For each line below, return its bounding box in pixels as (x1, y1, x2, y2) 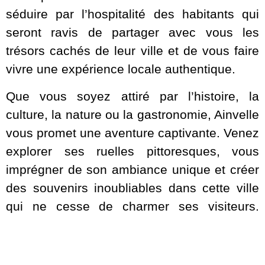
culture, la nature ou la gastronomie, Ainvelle (6, 107, 259, 121)
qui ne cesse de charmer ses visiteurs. (6, 199, 259, 213)
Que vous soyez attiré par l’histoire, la (6, 89, 259, 103)
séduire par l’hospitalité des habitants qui (6, 7, 259, 21)
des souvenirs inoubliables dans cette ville (6, 180, 259, 195)
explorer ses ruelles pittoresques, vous (6, 144, 259, 158)
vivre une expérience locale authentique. (6, 62, 235, 76)
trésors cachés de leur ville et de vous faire (6, 44, 259, 58)
